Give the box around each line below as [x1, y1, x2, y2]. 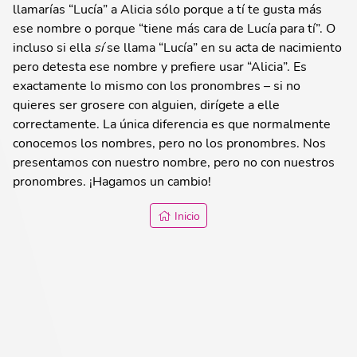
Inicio [174, 208, 200, 222]
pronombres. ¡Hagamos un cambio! [13, 172, 211, 188]
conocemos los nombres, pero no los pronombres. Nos [13, 134, 326, 150]
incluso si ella [13, 38, 94, 54]
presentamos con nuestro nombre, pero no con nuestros [13, 153, 335, 169]
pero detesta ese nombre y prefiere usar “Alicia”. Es [13, 57, 307, 73]
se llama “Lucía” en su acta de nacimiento [104, 38, 342, 54]
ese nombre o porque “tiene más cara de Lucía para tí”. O [13, 19, 335, 35]
